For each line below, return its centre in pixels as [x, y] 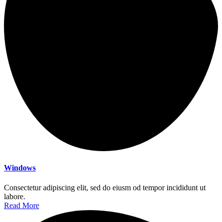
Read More [22, 205]
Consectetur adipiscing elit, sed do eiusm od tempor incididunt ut [105, 187]
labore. [15, 196]
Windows [20, 168]
